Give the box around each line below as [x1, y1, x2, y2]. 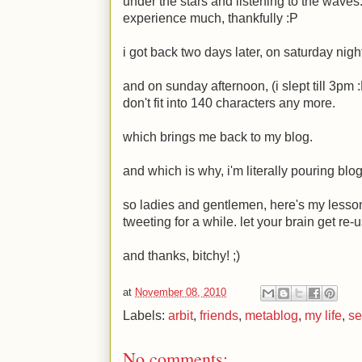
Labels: [123, 309, 168, 322]
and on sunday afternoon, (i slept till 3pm [123, 79, 357, 93]
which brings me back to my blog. [123, 130, 313, 144]
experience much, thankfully [123, 11, 286, 25]
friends [200, 309, 238, 322]
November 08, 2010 [135, 286, 226, 299]
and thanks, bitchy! [123, 249, 233, 263]
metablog [245, 309, 298, 322]
